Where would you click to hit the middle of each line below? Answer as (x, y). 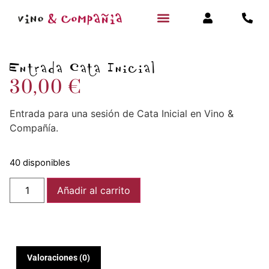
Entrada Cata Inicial (83, 68)
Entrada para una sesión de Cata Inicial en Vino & (122, 114)
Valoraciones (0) (58, 258)
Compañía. (34, 128)
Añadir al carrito (94, 191)
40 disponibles (40, 162)
